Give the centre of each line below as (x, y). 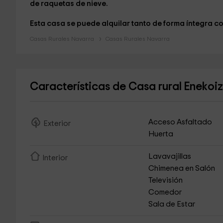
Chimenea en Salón (182, 168)
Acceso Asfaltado (180, 122)
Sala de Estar (172, 204)
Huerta (161, 134)
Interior (55, 158)
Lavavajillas (170, 157)
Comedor (165, 192)
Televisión (166, 180)
